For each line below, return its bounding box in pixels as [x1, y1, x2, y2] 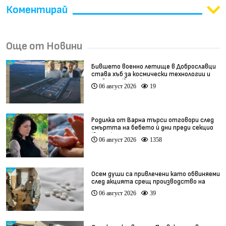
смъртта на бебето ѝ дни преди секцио [91, 124, 213, 132]
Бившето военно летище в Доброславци [91, 63, 216, 71]
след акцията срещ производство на [91, 177, 205, 186]
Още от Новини [6, 40, 82, 52]
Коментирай [6, 4, 68, 16]
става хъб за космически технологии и [91, 70, 210, 78]
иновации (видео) [91, 78, 143, 86]
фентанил [91, 185, 122, 193]
